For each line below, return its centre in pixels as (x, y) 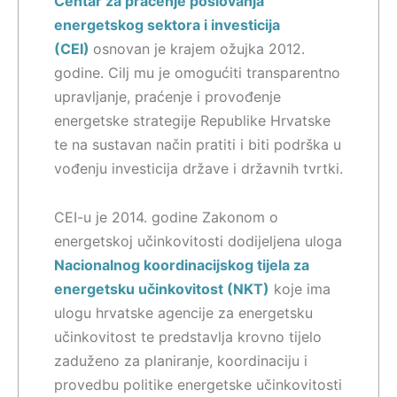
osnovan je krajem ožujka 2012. (199, 49)
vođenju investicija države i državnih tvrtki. (198, 169)
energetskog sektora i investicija (167, 25)
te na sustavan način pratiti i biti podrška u (198, 145)
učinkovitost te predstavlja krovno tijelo (188, 337)
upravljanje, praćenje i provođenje (167, 97)
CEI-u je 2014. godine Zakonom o (166, 218)
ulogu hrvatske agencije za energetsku (183, 313)
